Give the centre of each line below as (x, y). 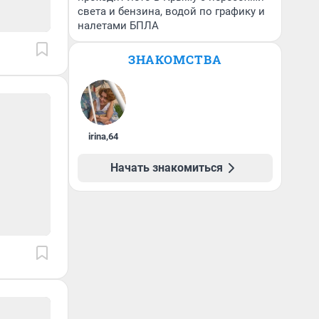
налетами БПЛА (118, 26)
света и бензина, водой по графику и (171, 11)
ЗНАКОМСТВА (175, 59)
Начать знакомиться (167, 168)
